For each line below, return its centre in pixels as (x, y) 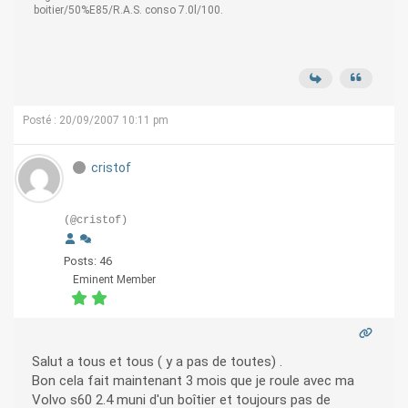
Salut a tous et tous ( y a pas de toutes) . (157, 362)
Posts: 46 (88, 261)
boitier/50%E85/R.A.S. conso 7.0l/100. (128, 10)
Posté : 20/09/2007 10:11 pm (96, 121)
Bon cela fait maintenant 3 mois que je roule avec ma (193, 381)
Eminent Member (114, 280)
